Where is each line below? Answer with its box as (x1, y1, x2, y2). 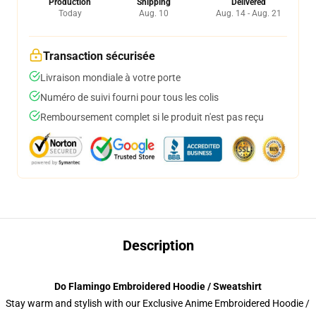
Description (122, 237, 194, 254)
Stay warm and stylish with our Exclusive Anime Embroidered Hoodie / (6, 298, 310, 309)
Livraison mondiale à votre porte (40, 72, 181, 83)
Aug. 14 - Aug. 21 (216, 8, 281, 18)
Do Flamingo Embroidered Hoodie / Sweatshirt (54, 281, 262, 292)
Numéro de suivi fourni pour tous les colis (40, 92, 219, 103)
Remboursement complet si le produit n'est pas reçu (40, 111, 264, 123)
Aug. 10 (138, 8, 169, 18)
